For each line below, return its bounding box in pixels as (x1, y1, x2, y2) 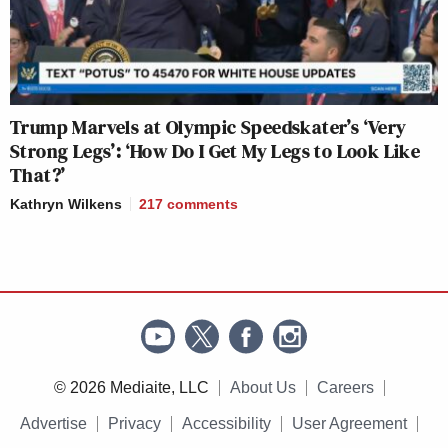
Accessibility (182, 415, 271, 433)
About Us (229, 379, 296, 397)
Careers (316, 379, 374, 397)
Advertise (20, 415, 87, 433)
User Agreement (292, 415, 407, 433)
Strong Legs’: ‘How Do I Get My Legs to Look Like (10, 137, 421, 166)
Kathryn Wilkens (10, 196, 122, 213)
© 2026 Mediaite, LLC (53, 379, 209, 397)
